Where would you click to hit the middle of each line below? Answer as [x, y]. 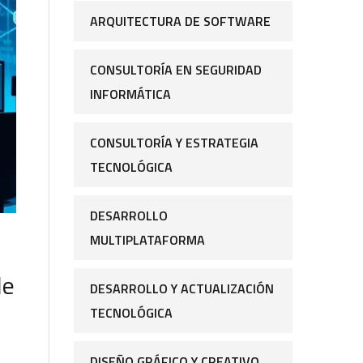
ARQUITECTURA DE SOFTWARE [180, 21]
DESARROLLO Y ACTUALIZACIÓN [182, 289]
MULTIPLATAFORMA [147, 240]
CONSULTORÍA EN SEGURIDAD [176, 70]
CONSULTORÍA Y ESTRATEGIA [174, 143]
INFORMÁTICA [130, 94]
